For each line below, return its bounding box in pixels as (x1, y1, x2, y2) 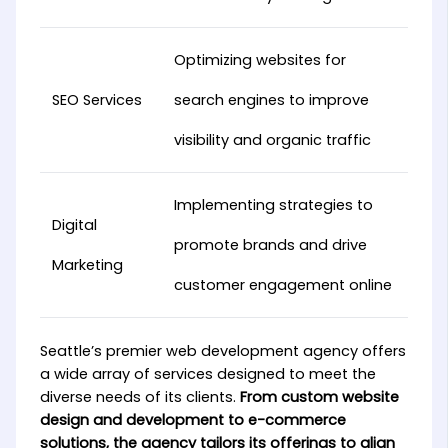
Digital (51, 215, 97, 235)
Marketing (51, 255, 123, 275)
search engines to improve (173, 90, 369, 110)
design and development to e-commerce (39, 409, 346, 430)
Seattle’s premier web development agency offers (39, 340, 406, 361)
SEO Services (51, 90, 142, 110)
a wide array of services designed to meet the (39, 363, 376, 384)
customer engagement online (173, 275, 392, 295)
